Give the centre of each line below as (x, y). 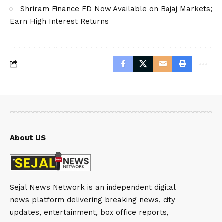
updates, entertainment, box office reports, (89, 212)
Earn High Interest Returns (59, 21)
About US (28, 138)
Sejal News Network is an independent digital (93, 188)
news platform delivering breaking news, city (93, 200)
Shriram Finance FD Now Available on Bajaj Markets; (116, 9)
